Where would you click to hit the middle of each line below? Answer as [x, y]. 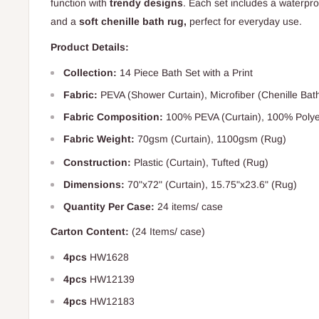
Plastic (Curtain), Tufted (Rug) [200, 162]
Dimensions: [94, 184]
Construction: [97, 162]
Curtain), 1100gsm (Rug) [230, 138]
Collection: [91, 72]
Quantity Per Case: [109, 206]
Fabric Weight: [100, 138]
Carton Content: [91, 232]
